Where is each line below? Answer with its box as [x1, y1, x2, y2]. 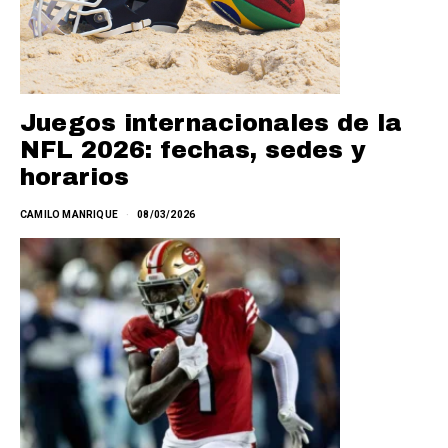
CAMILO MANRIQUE [20, 209, 118, 221]
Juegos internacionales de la [20, 110, 402, 137]
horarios [20, 164, 129, 191]
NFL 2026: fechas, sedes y [20, 137, 366, 164]
